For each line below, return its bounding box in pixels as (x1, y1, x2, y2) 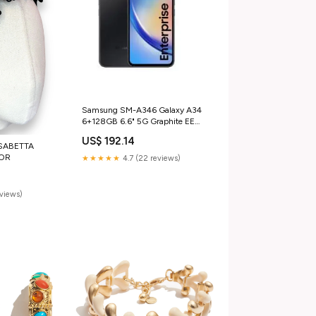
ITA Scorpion (81, 128, 129, 138)
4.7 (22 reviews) (120, 154, 181, 164)
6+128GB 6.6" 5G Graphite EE (81, 116, 195, 127)
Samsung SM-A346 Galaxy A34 (81, 105, 202, 116)
